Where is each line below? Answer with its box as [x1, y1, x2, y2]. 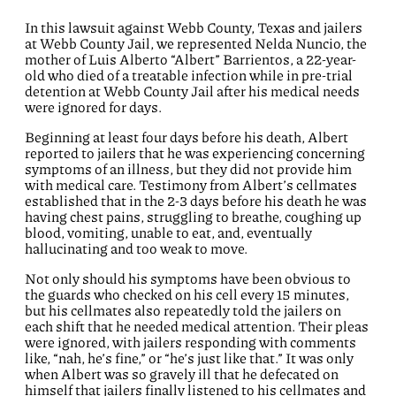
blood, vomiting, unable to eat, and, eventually [25, 225, 312, 240]
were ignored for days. [25, 99, 162, 115]
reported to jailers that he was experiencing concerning [25, 145, 365, 161]
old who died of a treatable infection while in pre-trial [25, 67, 353, 83]
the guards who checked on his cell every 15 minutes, [25, 286, 349, 302]
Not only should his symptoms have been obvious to [25, 270, 351, 286]
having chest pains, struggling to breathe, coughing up [25, 209, 362, 225]
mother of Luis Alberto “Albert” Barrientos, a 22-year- [25, 51, 356, 67]
